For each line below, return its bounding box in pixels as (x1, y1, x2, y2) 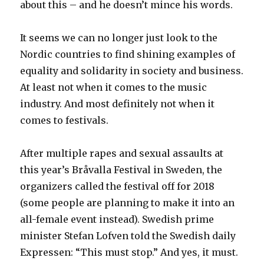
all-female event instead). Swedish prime (20, 213, 214, 225)
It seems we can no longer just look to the (20, 31, 218, 44)
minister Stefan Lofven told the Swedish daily (20, 229, 236, 242)
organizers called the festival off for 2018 (20, 180, 215, 192)
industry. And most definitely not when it (20, 97, 215, 110)
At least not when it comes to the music (20, 81, 207, 93)
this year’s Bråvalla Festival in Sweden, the (20, 163, 223, 176)
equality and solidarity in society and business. (20, 64, 244, 77)
